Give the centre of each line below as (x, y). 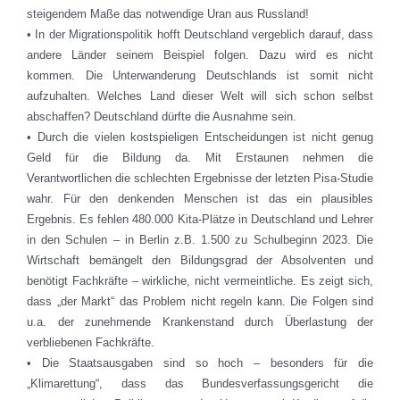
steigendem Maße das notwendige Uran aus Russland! (168, 14)
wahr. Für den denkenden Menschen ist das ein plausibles (200, 199)
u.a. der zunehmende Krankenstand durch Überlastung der (200, 322)
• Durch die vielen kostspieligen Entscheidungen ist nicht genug (200, 137)
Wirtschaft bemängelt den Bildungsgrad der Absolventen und (200, 261)
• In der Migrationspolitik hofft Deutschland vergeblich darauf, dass (200, 35)
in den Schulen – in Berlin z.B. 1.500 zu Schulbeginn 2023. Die (200, 240)
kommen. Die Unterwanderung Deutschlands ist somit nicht (200, 76)
